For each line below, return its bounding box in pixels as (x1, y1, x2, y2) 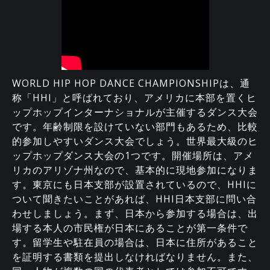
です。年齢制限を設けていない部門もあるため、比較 (12, 119, 258, 133)
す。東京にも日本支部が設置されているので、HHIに (12, 177, 257, 191)
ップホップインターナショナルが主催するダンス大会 (12, 105, 258, 119)
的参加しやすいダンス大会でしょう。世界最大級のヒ (12, 134, 258, 148)
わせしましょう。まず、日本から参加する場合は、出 (12, 206, 258, 220)
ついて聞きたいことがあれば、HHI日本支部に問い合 (12, 192, 257, 206)
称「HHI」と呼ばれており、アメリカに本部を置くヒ (12, 90, 257, 104)
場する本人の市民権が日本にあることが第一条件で (12, 221, 248, 234)
